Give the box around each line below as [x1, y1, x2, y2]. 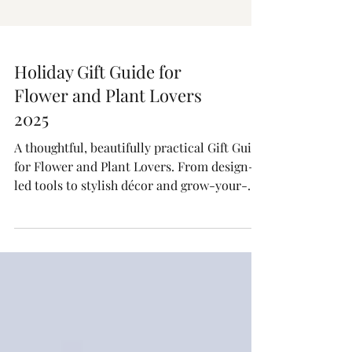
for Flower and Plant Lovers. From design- [14, 192, 255, 209]
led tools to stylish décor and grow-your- [14, 211, 247, 228]
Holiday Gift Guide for [14, 94, 181, 118]
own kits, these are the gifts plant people [14, 230, 243, 247]
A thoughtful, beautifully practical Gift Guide [14, 174, 265, 190]
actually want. [14, 249, 93, 266]
